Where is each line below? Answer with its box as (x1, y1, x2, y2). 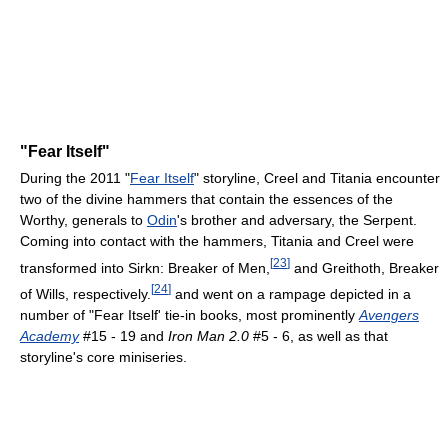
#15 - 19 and (79, 328, 168, 345)
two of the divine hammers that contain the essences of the (20, 190, 393, 207)
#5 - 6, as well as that (249, 328, 388, 345)
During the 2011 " (20, 169, 130, 186)
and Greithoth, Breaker (290, 259, 439, 276)
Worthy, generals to (20, 211, 147, 228)
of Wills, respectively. (20, 286, 151, 303)
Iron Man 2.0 (168, 328, 249, 345)
